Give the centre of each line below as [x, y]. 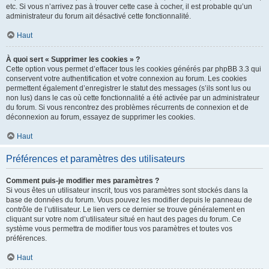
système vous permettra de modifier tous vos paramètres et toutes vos [119, 229]
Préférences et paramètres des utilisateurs [95, 159]
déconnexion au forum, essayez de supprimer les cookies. [101, 117]
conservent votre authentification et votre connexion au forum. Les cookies [126, 79]
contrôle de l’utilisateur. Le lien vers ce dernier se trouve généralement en [125, 210]
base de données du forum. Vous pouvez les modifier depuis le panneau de [129, 200]
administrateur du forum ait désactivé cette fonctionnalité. [98, 16]
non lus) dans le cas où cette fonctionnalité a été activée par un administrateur [133, 98]
